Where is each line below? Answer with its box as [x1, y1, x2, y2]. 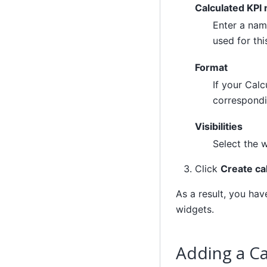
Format [194, 61, 228, 73]
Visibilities [194, 120, 243, 133]
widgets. [175, 203, 214, 216]
